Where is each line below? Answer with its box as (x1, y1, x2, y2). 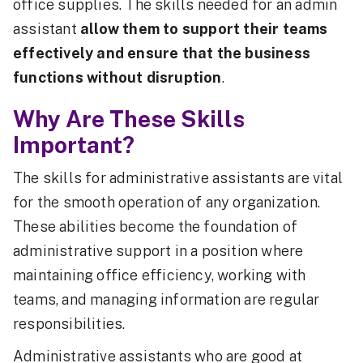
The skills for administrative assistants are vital (13, 169, 344, 186)
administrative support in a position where (13, 242, 304, 259)
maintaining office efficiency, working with (13, 267, 306, 284)
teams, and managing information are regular (13, 291, 320, 308)
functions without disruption (13, 69, 222, 86)
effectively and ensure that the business (13, 45, 311, 62)
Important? (13, 131, 135, 158)
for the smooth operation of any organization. (13, 194, 321, 211)
